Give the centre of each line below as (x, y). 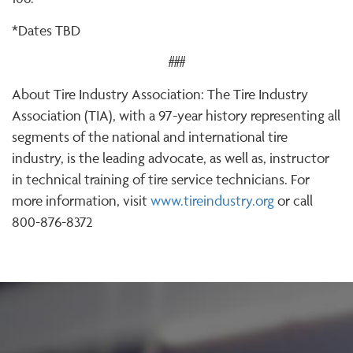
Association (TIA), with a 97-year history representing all (176, 115)
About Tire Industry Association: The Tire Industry (160, 94)
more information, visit (81, 200)
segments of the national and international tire (150, 136)
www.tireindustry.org (212, 200)
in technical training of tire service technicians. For (161, 179)
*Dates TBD (46, 30)
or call (294, 200)
